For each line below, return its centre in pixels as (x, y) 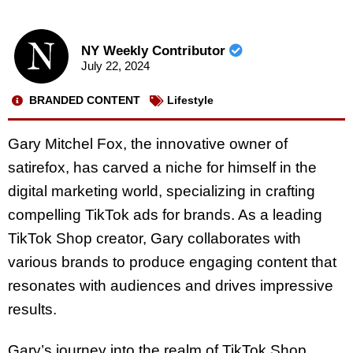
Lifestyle (190, 100)
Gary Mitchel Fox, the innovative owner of (148, 143)
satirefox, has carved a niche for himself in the (162, 167)
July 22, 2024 (115, 66)
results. (32, 309)
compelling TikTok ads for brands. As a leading (165, 214)
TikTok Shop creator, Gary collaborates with (154, 238)
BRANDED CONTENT (85, 100)
